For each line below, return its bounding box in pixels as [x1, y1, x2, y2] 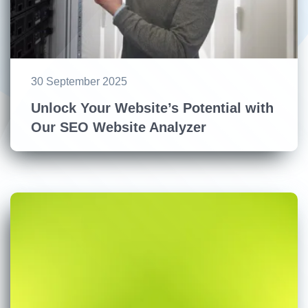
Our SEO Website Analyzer [31, 120, 206, 135]
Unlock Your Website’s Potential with [31, 100, 274, 116]
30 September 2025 [31, 76, 127, 88]
